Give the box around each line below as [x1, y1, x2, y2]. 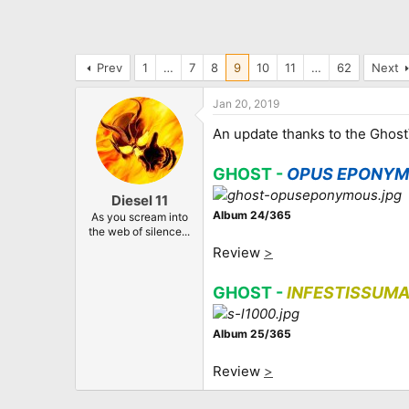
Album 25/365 [213, 326, 291, 341]
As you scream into [90, 210, 188, 225]
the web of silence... [89, 225, 190, 239]
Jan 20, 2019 [213, 96, 279, 110]
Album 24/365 [213, 207, 291, 222]
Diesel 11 [110, 192, 168, 210]
